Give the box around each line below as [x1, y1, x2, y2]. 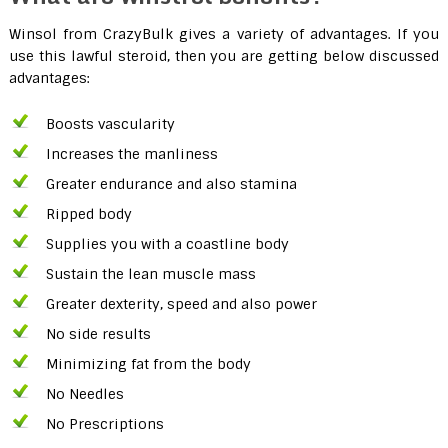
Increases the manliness [45, 145, 218, 164]
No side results [45, 325, 151, 344]
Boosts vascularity [45, 115, 175, 134]
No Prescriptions [45, 415, 164, 434]
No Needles [45, 385, 124, 404]
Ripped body [45, 205, 132, 224]
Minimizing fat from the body [45, 355, 251, 374]
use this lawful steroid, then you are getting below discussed [8, 47, 440, 66]
